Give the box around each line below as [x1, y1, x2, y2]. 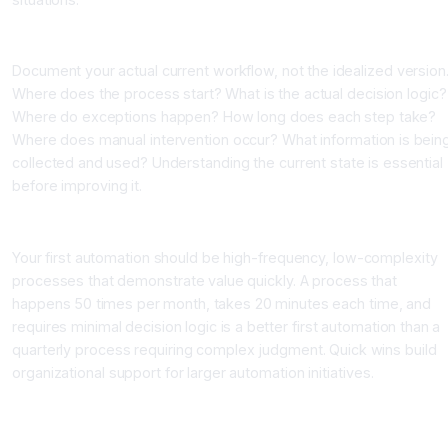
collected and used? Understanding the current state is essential [12, 154, 444, 172]
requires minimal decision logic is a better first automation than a [12, 317, 441, 335]
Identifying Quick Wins [12, 213, 168, 231]
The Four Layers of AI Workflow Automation [12, 403, 331, 423]
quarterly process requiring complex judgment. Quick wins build [12, 340, 437, 358]
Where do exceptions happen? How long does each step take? [12, 108, 437, 126]
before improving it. [12, 177, 142, 195]
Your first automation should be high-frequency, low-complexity [12, 248, 438, 266]
